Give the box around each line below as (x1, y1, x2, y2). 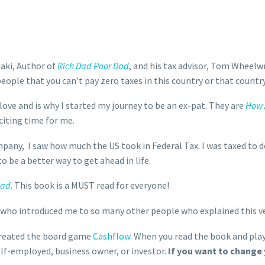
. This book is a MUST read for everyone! (11, 179, 169, 192)
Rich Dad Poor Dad (57, 59, 129, 72)
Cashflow (93, 230, 130, 242)
